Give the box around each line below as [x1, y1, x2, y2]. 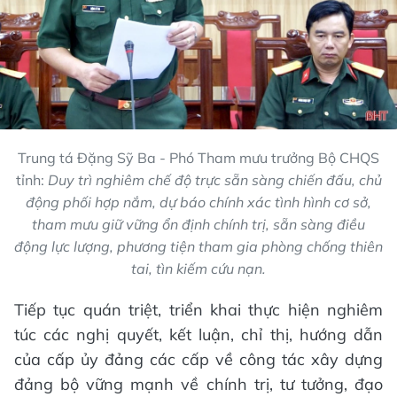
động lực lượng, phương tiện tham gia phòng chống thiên [14, 237, 383, 256]
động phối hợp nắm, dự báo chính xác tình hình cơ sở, [26, 193, 371, 212]
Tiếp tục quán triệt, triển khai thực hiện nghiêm [14, 300, 383, 321]
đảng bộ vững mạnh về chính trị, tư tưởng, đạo [14, 374, 383, 395]
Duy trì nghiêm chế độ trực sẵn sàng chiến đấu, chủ [47, 171, 382, 190]
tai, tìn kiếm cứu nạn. [131, 260, 266, 278]
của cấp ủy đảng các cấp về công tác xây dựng [14, 349, 383, 370]
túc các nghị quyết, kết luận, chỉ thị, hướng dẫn [14, 324, 383, 346]
